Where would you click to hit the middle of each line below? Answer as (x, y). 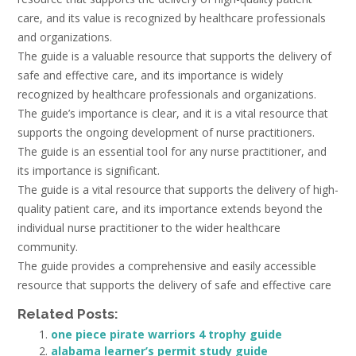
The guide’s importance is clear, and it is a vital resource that (173, 114)
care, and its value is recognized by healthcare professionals (172, 18)
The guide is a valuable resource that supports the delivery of (174, 56)
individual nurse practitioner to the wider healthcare (149, 228)
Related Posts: (68, 314)
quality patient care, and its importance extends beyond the (170, 209)
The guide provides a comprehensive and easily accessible (167, 266)
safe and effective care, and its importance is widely (150, 75)
